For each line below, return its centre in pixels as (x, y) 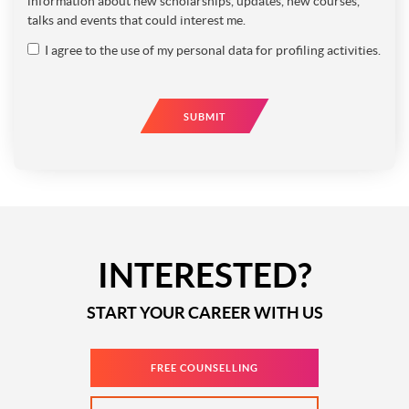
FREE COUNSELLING (204, 368)
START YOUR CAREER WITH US (204, 313)
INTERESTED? (204, 275)
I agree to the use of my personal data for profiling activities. (213, 50)
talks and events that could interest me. (136, 20)
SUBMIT (204, 117)
